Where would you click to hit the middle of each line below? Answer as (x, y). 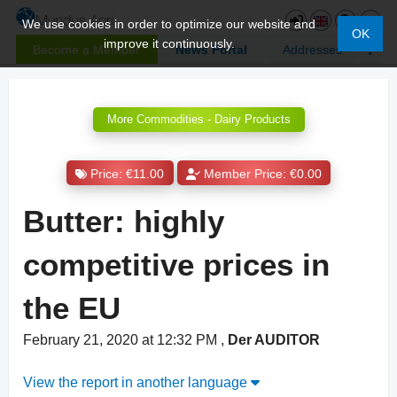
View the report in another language (137, 383)
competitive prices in (176, 265)
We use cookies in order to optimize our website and (169, 24)
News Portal (211, 49)
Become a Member (87, 49)
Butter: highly (124, 222)
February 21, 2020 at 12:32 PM (122, 340)
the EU (72, 308)
